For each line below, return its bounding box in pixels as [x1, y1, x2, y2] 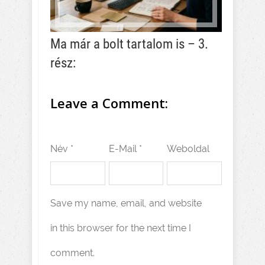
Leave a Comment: [50, 93, 168, 112]
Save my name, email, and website [50, 197, 202, 209]
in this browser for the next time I [50, 222, 191, 234]
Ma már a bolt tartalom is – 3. [50, 35, 208, 52]
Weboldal [167, 143, 210, 154]
